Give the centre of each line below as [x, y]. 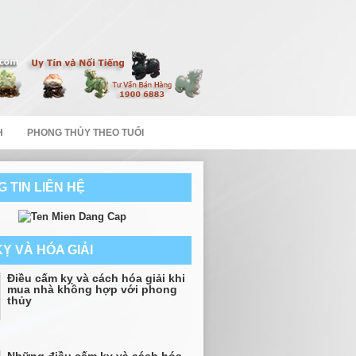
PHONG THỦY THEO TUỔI [85, 133]
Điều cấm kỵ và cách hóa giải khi [96, 278]
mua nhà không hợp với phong [92, 289]
